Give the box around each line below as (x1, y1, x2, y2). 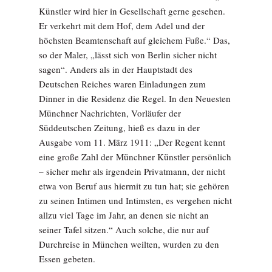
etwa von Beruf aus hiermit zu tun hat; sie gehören (39, 180, 229, 192)
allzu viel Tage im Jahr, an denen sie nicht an (39, 209, 209, 222)
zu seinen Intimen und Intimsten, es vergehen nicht (39, 194, 232, 207)
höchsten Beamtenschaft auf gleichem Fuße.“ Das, (39, 34, 230, 47)
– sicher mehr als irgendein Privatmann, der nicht (39, 165, 225, 178)
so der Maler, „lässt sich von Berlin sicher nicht (39, 49, 217, 61)
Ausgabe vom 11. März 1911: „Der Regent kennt (39, 136, 225, 149)
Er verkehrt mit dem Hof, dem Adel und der (39, 19, 205, 32)
